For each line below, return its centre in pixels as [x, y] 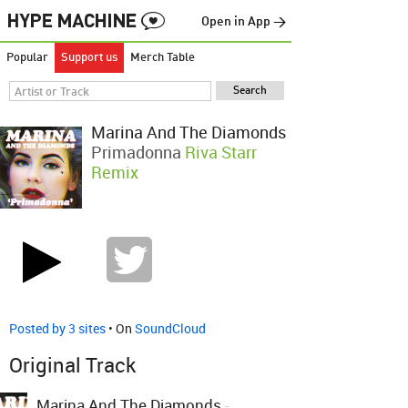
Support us [89, 58]
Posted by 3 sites [57, 328]
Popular [27, 58]
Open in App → [244, 22]
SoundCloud [170, 328]
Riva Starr [221, 152]
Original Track [72, 365]
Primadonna [136, 152]
